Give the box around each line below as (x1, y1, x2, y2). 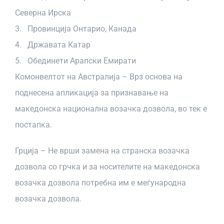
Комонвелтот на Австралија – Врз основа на (15, 72, 182, 81)
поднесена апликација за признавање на (15, 88, 168, 97)
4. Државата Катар (15, 40, 90, 49)
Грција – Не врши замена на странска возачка (15, 146, 189, 155)
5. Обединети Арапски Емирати (15, 56, 136, 65)
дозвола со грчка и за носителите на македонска (15, 162, 200, 171)
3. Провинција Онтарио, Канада (15, 24, 136, 33)
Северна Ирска (15, 8, 71, 17)
